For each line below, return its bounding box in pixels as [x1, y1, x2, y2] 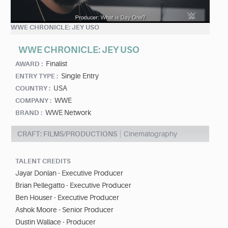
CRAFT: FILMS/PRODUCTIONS [17, 130, 117, 138]
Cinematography [124, 130, 177, 138]
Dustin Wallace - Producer [15, 218, 96, 226]
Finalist [46, 60, 67, 68]
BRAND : [15, 109, 42, 117]
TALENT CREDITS [15, 157, 71, 165]
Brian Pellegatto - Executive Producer [15, 181, 131, 190]
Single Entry [61, 72, 99, 80]
